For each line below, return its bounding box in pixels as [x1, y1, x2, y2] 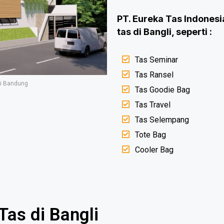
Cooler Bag [135, 145, 174, 154]
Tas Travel [135, 100, 171, 109]
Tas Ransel [135, 70, 174, 79]
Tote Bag [135, 130, 166, 139]
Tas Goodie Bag [135, 85, 190, 94]
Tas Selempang [135, 115, 189, 124]
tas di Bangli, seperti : [117, 26, 212, 37]
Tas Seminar [135, 55, 178, 64]
